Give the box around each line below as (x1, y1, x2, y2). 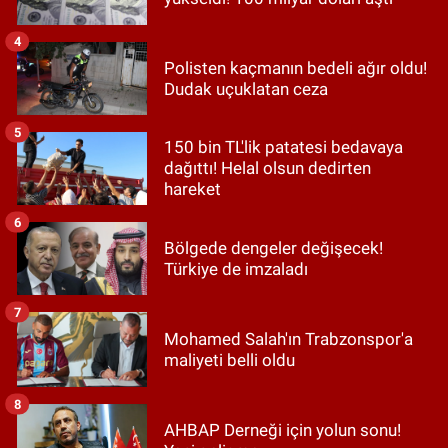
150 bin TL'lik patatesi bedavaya (164, 137, 403, 158)
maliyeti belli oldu (164, 349, 295, 370)
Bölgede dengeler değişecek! (164, 237, 383, 258)
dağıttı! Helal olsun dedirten (164, 158, 371, 179)
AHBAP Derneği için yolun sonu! (164, 419, 401, 440)
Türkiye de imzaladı (164, 258, 308, 279)
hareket (164, 179, 221, 200)
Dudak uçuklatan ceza (164, 78, 328, 99)
